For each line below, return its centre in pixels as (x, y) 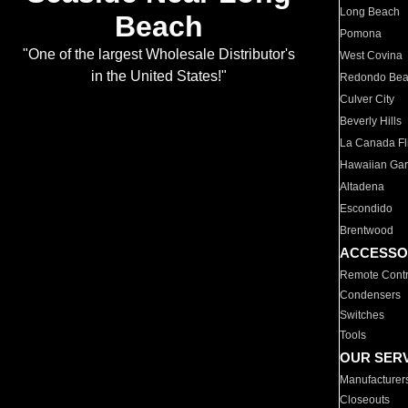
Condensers (371, 295)
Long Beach (370, 12)
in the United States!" (158, 76)
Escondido (367, 209)
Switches (362, 315)
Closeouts (365, 400)
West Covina (372, 56)
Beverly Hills (371, 121)
